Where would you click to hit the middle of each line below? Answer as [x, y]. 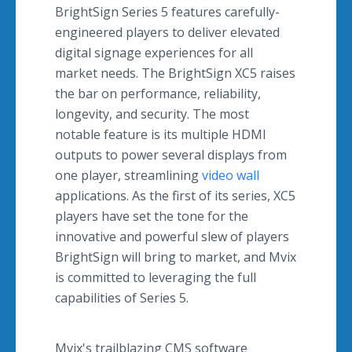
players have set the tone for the [152, 216]
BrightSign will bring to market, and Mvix [176, 257]
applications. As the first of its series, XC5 [175, 196]
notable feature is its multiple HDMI [161, 134]
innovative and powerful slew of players [172, 236]
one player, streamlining [128, 175]
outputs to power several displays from [171, 155]
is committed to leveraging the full [156, 277]
